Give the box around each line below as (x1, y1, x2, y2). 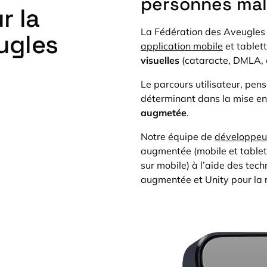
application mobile (141, 40, 223, 52)
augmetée (141, 107, 187, 119)
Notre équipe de (141, 131, 215, 142)
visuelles (141, 54, 179, 66)
